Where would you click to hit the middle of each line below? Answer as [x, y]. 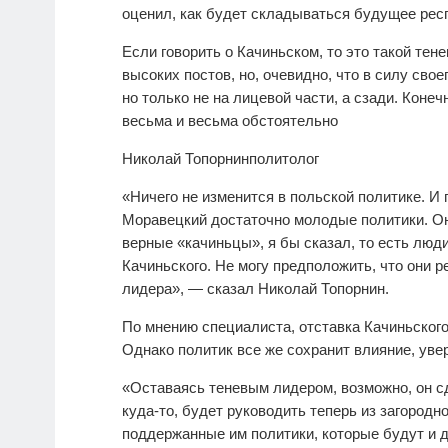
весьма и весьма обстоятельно [230, 121]
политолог [284, 159]
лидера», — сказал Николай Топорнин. [255, 289]
